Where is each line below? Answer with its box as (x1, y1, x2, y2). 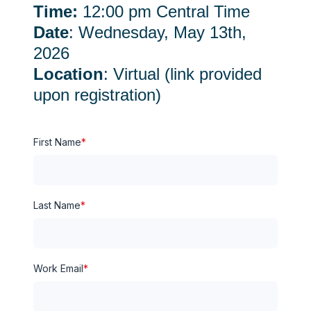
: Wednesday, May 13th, (69, 22, 246, 42)
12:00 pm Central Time (83, 1, 250, 21)
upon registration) (33, 85, 161, 104)
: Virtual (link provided (103, 64, 262, 83)
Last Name (33, 199, 81, 211)
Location (33, 64, 103, 83)
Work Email (33, 262, 83, 274)
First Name (33, 135, 81, 148)
